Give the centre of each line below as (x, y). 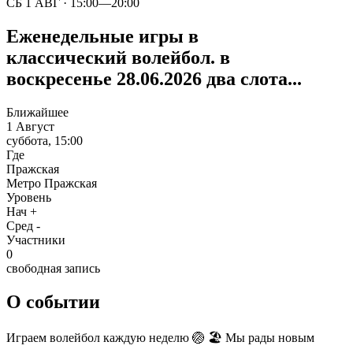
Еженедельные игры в (102, 36)
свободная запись (53, 268)
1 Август (30, 126)
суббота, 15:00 (45, 140)
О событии (53, 301)
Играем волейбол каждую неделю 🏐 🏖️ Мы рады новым (160, 337)
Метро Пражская (52, 183)
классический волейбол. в (118, 57)
